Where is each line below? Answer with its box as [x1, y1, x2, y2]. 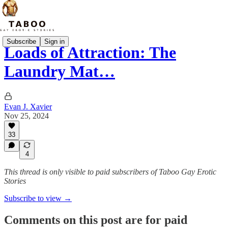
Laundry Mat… [4, 62, 115, 81]
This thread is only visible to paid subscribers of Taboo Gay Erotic [4, 167, 216, 176]
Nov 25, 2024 [4, 111, 49, 120]
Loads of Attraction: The [4, 43, 176, 62]
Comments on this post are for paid [4, 213, 187, 226]
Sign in [44, 37, 65, 45]
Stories [4, 177, 26, 185]
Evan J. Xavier [4, 102, 52, 111]
